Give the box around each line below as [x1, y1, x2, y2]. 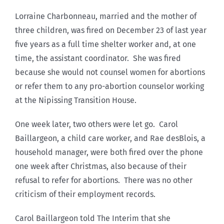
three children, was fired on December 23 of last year [15, 25, 206, 35]
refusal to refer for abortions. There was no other [15, 175, 192, 185]
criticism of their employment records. [15, 189, 155, 199]
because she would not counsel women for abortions [15, 67, 205, 77]
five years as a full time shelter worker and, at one [15, 39, 196, 49]
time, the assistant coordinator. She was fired [15, 53, 181, 63]
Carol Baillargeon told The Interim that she [15, 213, 170, 223]
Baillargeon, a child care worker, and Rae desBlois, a [15, 133, 205, 143]
